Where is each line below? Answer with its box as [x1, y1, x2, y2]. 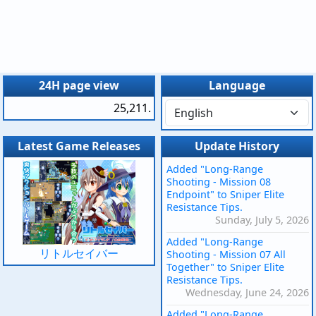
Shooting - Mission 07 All [166, 248, 286, 262]
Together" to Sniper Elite [166, 260, 284, 274]
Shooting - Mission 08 [166, 175, 271, 189]
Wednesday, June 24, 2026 [186, 286, 309, 300]
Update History [195, 138, 279, 154]
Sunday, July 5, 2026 [215, 213, 309, 227]
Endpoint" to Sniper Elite [166, 188, 284, 202]
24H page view [39, 78, 119, 94]
